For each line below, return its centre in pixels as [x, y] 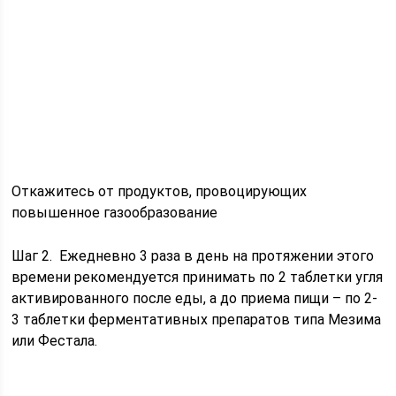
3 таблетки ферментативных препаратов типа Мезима [197, 319]
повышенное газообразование [115, 212]
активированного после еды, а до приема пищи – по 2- [195, 298]
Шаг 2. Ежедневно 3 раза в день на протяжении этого [193, 255]
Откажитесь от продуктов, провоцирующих [160, 191]
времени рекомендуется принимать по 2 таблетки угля [198, 277]
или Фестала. [55, 340]
